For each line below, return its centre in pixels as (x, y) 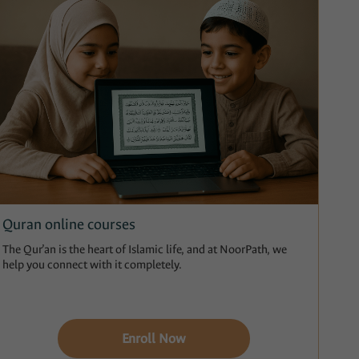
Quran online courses (69, 225)
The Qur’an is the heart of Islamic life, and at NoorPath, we (144, 250)
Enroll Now (153, 339)
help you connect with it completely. (92, 265)
